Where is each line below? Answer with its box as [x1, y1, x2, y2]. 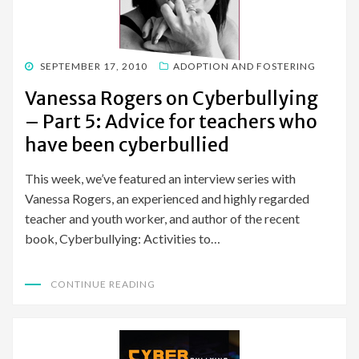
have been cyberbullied [25, 133, 229, 157]
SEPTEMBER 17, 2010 [40, 60, 147, 73]
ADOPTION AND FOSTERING [173, 60, 316, 73]
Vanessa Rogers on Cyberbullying [25, 87, 318, 111]
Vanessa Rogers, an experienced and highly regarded [25, 191, 309, 207]
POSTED [24, 59, 65, 72]
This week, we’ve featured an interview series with [25, 171, 296, 187]
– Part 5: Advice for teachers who [25, 110, 317, 134]
